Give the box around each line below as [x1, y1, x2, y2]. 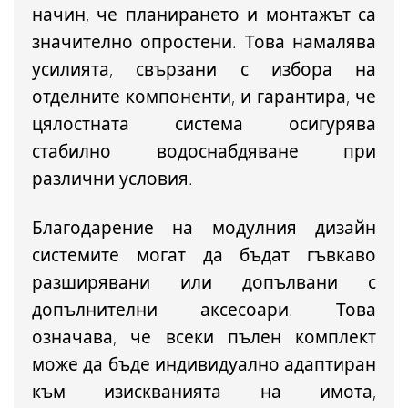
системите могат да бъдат [32, 243, 307, 268]
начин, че [32, 3, 126, 27]
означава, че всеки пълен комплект [32, 325, 376, 350]
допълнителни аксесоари [32, 298, 289, 322]
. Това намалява [232, 30, 377, 55]
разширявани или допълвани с [32, 270, 376, 295]
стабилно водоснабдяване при [32, 139, 376, 164]
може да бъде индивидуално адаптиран [32, 352, 376, 377]
